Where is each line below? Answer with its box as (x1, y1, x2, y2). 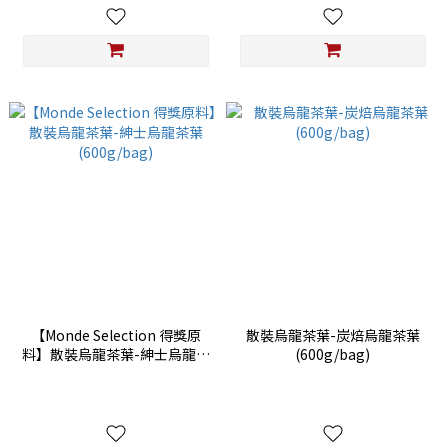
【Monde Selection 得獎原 (30, 325, 201, 346)
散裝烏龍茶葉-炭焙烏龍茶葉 (245, 325, 420, 346)
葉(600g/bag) (71, 363, 160, 384)
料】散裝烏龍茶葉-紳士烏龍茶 (21, 344, 210, 365)
